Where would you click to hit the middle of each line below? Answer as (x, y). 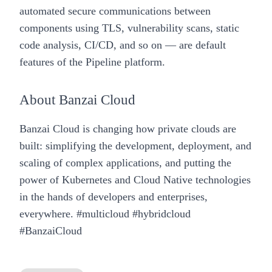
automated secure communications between (115, 11)
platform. (145, 62)
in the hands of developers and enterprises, (114, 196)
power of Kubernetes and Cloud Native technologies (135, 179)
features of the (51, 62)
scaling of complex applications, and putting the (125, 162)
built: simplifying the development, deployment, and (135, 145)
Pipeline (104, 62)
